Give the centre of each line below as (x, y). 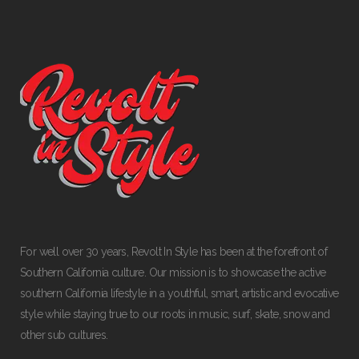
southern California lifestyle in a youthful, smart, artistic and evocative (179, 294)
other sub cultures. (64, 335)
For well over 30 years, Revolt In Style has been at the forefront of (174, 252)
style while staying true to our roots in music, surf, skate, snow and (175, 315)
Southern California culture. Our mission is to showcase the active (173, 273)
